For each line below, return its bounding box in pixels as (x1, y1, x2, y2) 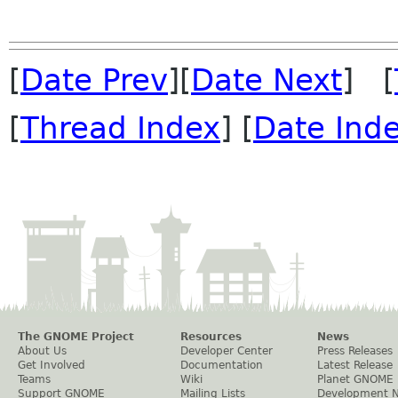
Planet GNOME (317, 373, 394, 386)
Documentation (180, 359, 263, 371)
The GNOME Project (18, 330, 134, 343)
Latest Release (317, 359, 393, 371)
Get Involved (18, 359, 85, 371)
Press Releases (317, 345, 393, 357)
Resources (180, 330, 242, 343)
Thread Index (20, 110, 220, 146)
